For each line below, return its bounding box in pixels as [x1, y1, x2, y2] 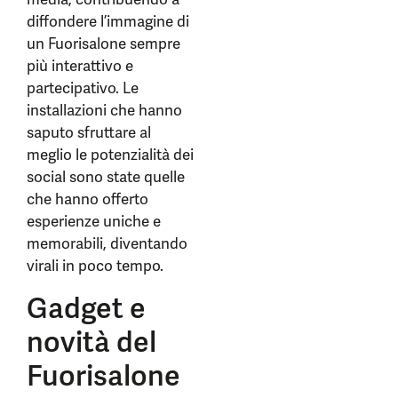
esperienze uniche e [27, 211, 161, 231]
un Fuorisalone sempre [27, 34, 180, 53]
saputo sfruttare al [27, 123, 151, 142]
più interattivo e [27, 56, 133, 76]
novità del [27, 323, 156, 361]
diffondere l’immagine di [27, 12, 189, 31]
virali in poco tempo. [27, 256, 163, 275]
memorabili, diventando [27, 234, 187, 253]
